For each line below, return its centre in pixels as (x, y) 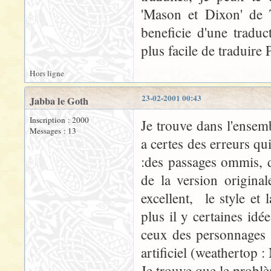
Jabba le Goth (59, 101)
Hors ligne (47, 73)
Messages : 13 (53, 131)
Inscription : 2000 (59, 120)
